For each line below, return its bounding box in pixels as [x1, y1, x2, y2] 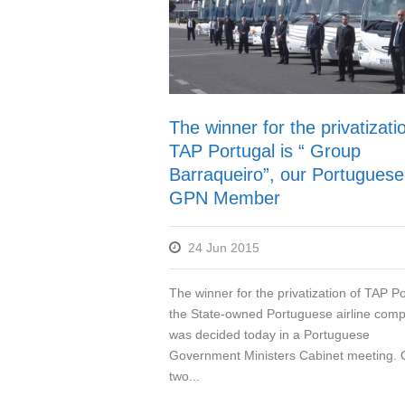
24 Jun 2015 [188, 240, 259, 256]
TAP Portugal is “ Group [169, 141, 361, 162]
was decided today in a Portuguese [169, 327, 370, 343]
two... [169, 369, 200, 384]
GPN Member [169, 188, 280, 209]
